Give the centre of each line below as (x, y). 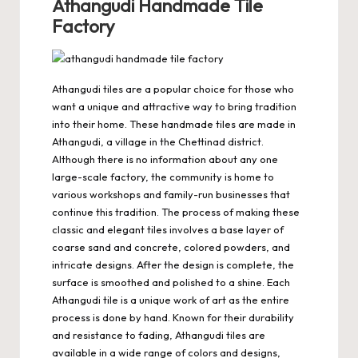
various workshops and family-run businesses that (171, 194)
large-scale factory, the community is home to (163, 176)
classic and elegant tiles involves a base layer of (168, 229)
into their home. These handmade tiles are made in (174, 123)
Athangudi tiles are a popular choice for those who (173, 88)
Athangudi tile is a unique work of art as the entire (171, 299)
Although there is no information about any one (165, 159)
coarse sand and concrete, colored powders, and (171, 247)
